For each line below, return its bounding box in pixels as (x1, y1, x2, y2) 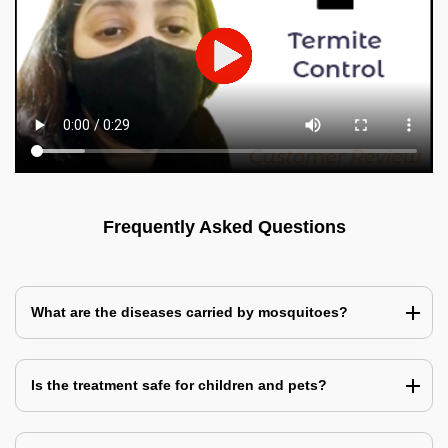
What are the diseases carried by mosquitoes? (31, 304, 348, 321)
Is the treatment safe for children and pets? (31, 377, 327, 394)
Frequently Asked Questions (102, 217, 346, 238)
